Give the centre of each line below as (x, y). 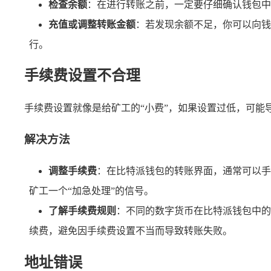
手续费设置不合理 (82, 76)
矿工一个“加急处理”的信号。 (91, 191)
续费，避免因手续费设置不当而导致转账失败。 (131, 230)
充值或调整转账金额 (92, 24)
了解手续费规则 (82, 211)
